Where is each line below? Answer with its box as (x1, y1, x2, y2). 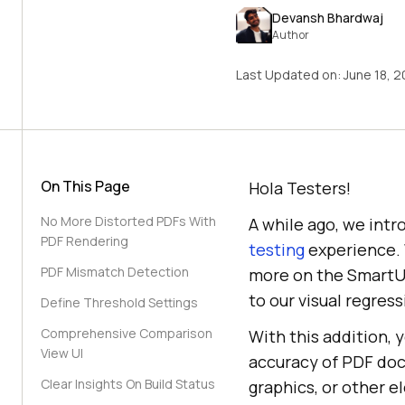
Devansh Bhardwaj (271, 8, 383, 26)
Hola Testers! (249, 177, 351, 199)
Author (271, 26, 310, 42)
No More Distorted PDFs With (41, 212, 216, 230)
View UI (41, 344, 83, 362)
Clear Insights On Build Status (41, 375, 215, 392)
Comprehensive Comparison (41, 325, 212, 342)
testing (249, 239, 305, 260)
